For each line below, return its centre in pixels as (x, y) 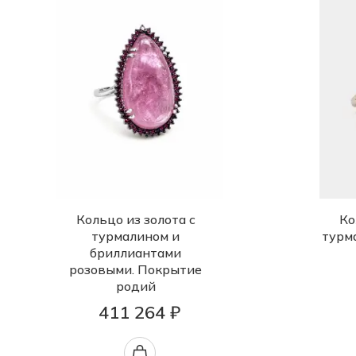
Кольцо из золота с (135, 219)
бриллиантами (135, 253)
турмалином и (135, 236)
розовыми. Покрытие (135, 269)
